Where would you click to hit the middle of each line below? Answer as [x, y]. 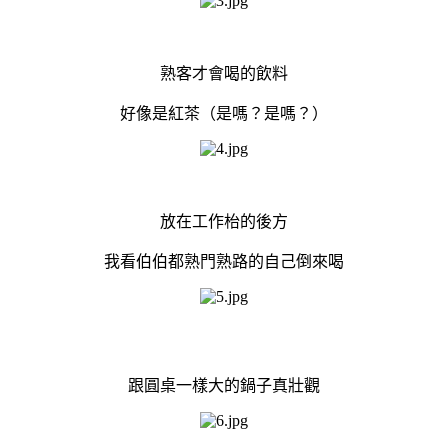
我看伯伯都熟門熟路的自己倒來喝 [224, 261]
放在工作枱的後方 [224, 221]
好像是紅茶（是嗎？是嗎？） [224, 113]
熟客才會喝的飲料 [224, 73]
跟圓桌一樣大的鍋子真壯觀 [224, 385]
